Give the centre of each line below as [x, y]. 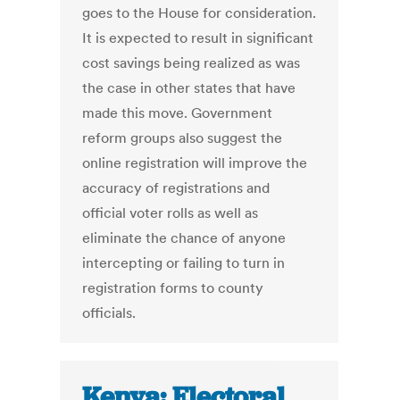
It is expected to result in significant [198, 38]
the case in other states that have [189, 88]
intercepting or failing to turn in [184, 263]
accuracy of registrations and [176, 188]
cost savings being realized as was [192, 63]
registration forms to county [173, 288]
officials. [109, 313]
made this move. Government [178, 113]
